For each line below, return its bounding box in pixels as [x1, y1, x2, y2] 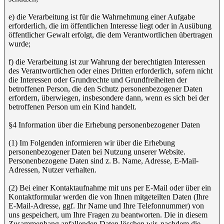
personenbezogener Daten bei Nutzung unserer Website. [8, 147, 185, 156]
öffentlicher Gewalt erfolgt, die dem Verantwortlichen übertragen [8, 30, 212, 39]
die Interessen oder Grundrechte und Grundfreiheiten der [8, 75, 187, 84]
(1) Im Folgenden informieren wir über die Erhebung [8, 138, 175, 147]
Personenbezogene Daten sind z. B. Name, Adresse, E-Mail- [8, 156, 198, 165]
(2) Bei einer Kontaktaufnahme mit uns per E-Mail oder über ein [8, 183, 211, 192]
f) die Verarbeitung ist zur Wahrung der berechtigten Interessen [8, 57, 205, 66]
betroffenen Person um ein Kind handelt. [8, 102, 136, 111]
